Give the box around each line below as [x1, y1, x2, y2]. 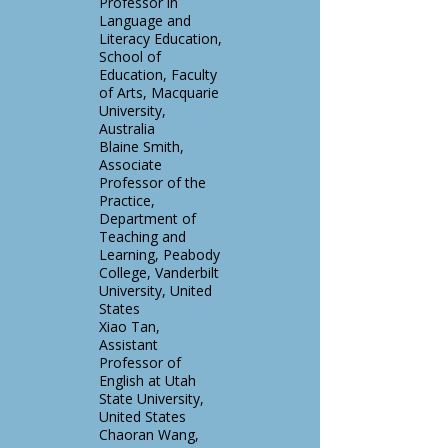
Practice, [99, 191, 155, 210]
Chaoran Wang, [99, 425, 199, 444]
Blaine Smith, [99, 137, 184, 156]
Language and [99, 11, 191, 30]
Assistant [99, 335, 158, 354]
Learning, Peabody [99, 245, 220, 264]
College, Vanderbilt [99, 263, 219, 282]
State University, [99, 389, 204, 408]
